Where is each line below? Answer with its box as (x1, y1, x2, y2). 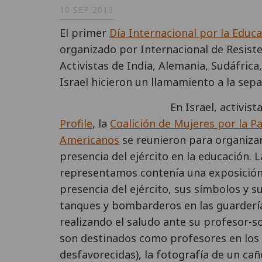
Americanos (60, 132, 119, 147)
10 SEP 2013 (60, 5, 113, 15)
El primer (60, 25, 109, 40)
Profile (60, 116, 92, 130)
